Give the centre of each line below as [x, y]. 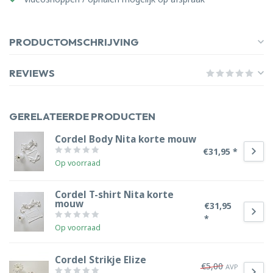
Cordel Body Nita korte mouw [126, 139]
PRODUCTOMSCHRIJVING [74, 42]
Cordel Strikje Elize [101, 260]
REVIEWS [32, 73]
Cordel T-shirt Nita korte [114, 195]
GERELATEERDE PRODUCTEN [82, 116]
